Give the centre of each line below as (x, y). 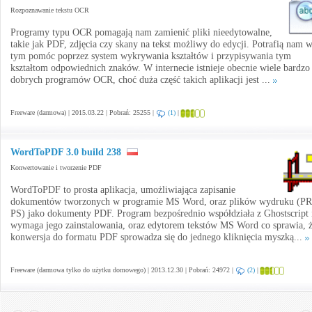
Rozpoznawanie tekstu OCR (50, 10)
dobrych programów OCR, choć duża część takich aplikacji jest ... (142, 80)
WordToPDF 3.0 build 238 (66, 152)
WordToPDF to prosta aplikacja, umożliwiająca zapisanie (123, 190)
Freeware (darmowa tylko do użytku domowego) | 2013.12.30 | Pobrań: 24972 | (123, 270)
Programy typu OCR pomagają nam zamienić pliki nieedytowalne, (141, 32)
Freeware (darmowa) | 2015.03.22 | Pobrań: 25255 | (83, 112)
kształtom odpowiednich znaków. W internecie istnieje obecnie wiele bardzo (160, 68)
